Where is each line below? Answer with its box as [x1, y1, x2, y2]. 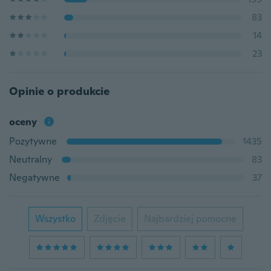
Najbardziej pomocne [143, 212, 237, 225]
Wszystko [34, 212, 76, 225]
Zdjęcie [93, 212, 126, 225]
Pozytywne [9, 135, 57, 148]
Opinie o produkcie [9, 84, 109, 98]
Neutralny [9, 153, 52, 166]
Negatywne [9, 171, 60, 184]
